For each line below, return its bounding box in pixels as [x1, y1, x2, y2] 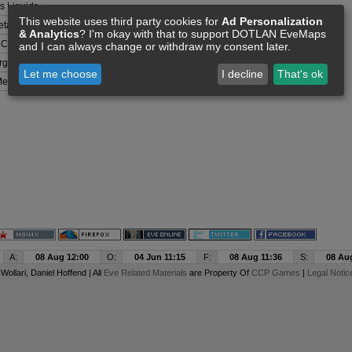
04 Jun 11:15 [134, 252, 185, 262]
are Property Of [186, 268, 251, 277]
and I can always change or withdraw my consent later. [19, 39, 291, 53]
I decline [222, 68, 264, 81]
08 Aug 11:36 [229, 252, 282, 262]
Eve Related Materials [103, 268, 187, 277]
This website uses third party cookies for [19, 14, 222, 27]
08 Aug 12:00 [35, 252, 89, 262]
